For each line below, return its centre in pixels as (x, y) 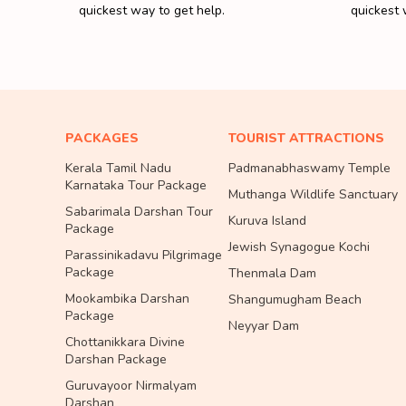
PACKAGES (102, 138)
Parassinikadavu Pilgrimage (144, 255)
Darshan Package (116, 359)
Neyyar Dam (264, 326)
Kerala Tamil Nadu (118, 168)
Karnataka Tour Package (136, 185)
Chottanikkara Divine (125, 342)
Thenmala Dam (272, 273)
